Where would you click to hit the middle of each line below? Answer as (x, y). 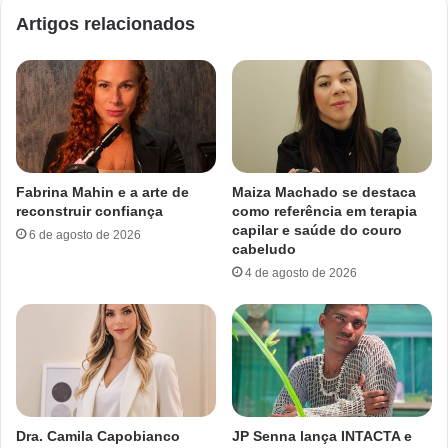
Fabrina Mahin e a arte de (102, 191)
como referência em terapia (324, 210)
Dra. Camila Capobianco (98, 435)
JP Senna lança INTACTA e (322, 435)
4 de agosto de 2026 (301, 272)
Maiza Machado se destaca (324, 191)
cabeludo (264, 248)
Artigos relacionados (105, 24)
